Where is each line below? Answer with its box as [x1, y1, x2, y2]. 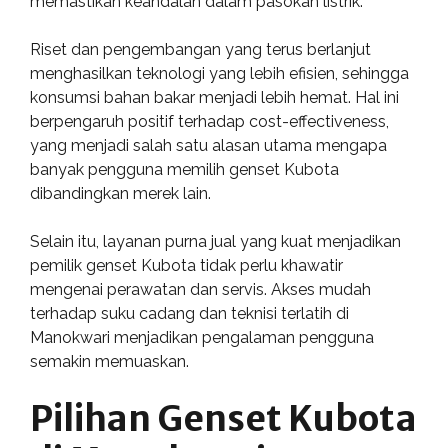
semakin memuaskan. [30, 352, 189, 371]
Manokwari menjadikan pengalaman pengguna [30, 328, 374, 347]
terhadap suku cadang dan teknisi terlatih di [30, 304, 349, 323]
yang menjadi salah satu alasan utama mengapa [30, 136, 387, 155]
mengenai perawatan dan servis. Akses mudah [30, 280, 371, 299]
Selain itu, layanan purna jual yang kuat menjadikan [30, 232, 401, 251]
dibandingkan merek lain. [30, 184, 211, 203]
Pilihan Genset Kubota [30, 397, 417, 441]
